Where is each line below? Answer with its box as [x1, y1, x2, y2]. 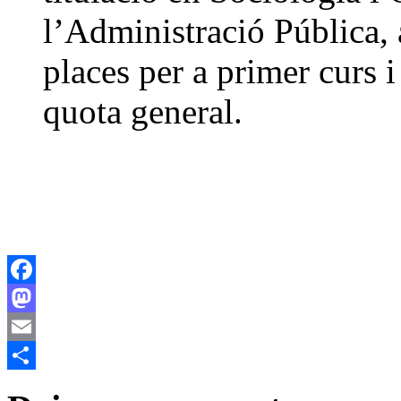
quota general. [43, 91, 243, 131]
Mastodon [7, 318, 64, 334]
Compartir [7, 375, 64, 391]
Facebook [7, 289, 63, 305]
